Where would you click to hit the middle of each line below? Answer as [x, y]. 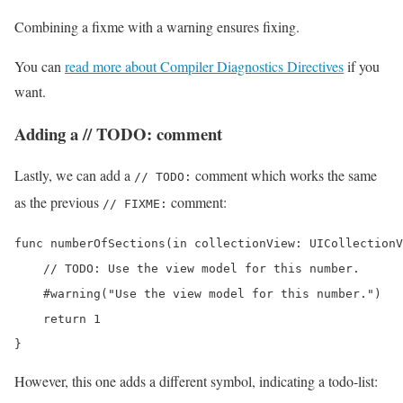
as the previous [58, 202]
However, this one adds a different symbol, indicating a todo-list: [196, 381]
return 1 [58, 319]
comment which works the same [284, 175]
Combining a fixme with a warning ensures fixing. [157, 26]
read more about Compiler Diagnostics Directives [204, 66]
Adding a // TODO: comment [118, 133]
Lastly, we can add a [74, 175]
